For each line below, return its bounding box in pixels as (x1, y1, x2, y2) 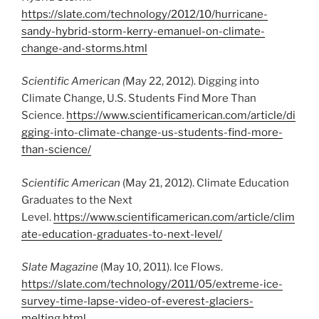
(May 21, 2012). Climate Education (122, 176, 289, 189)
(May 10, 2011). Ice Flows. (98, 261, 223, 274)
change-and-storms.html (21, 41, 147, 55)
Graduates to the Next (21, 193, 132, 206)
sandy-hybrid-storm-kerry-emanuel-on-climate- (21, 24, 265, 38)
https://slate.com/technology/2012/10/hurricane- (21, 7, 268, 21)
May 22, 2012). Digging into (125, 75, 259, 88)
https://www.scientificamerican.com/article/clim (53, 210, 295, 224)
